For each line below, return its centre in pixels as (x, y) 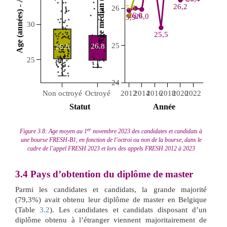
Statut (80, 107)
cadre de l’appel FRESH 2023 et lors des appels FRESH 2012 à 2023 (111, 149)
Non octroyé (62, 93)
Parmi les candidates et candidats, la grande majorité (111, 190)
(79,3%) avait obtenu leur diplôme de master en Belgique (111, 200)
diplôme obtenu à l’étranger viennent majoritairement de (111, 220)
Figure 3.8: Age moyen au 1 (53, 131)
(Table (28, 210)
